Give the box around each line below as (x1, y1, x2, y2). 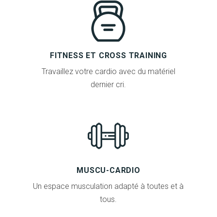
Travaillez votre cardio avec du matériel (41, 66, 175, 76)
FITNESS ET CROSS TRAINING (49, 50, 167, 60)
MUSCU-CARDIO (77, 165, 140, 175)
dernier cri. (91, 79, 126, 89)
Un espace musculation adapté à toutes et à (33, 181, 184, 191)
